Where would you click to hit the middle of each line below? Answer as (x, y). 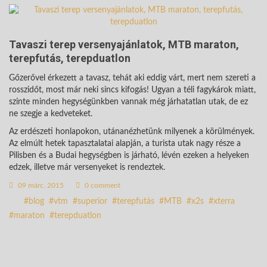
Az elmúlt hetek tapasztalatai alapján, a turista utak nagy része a (125, 143)
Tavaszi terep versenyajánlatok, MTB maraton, (124, 44)
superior (92, 201)
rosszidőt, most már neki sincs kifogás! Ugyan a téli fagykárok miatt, (132, 90)
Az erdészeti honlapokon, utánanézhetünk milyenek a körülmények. (132, 131)
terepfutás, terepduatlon (70, 58)
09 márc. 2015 (40, 185)
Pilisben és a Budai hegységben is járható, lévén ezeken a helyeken (129, 155)
